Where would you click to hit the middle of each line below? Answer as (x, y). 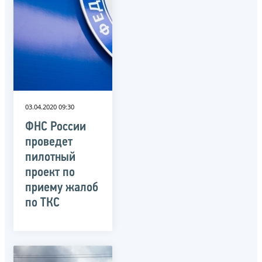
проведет (49, 142)
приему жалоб (62, 188)
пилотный (50, 157)
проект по (50, 173)
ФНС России (56, 127)
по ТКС (42, 203)
